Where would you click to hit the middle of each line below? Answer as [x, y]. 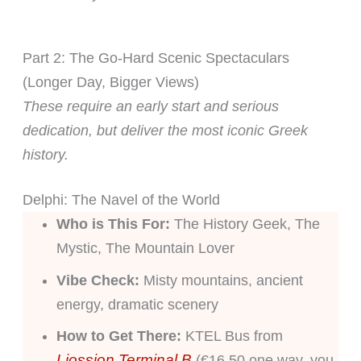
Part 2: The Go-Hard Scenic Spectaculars [156, 58]
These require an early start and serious [150, 106]
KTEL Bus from [232, 336]
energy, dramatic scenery [137, 304]
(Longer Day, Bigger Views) [110, 82]
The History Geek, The [245, 224]
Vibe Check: [98, 280]
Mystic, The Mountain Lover [145, 248]
